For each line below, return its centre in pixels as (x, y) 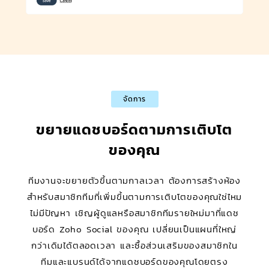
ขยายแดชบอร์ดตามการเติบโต (134, 130)
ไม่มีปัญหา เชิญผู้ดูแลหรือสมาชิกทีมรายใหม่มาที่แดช (134, 213)
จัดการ (134, 99)
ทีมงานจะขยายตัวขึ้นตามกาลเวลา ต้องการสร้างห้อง (134, 181)
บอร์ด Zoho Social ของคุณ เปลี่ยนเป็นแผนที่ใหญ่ (134, 229)
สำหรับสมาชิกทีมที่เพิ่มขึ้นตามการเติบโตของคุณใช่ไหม (134, 197)
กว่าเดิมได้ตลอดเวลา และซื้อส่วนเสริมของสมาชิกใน (134, 246)
